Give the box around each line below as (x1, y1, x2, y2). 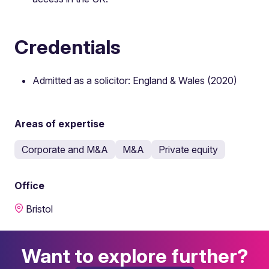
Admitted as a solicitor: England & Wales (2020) (32, 74, 237, 86)
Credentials (14, 35, 121, 59)
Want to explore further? (21, 244, 248, 268)
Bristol (26, 203, 53, 215)
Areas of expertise (14, 118, 104, 130)
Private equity (159, 144, 218, 156)
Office (14, 180, 44, 192)
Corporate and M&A (22, 144, 108, 156)
